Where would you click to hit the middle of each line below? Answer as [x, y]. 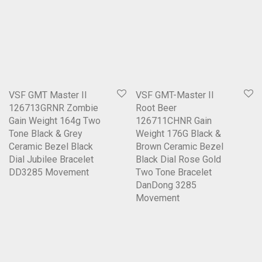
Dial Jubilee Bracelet [51, 160]
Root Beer [156, 108]
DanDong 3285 [166, 185]
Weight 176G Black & [178, 134]
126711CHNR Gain [174, 121]
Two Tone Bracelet [174, 173]
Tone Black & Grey [46, 134]
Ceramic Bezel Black [51, 147]
